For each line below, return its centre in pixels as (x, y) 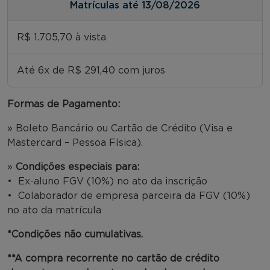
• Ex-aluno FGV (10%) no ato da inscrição (109, 181)
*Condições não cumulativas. (75, 234)
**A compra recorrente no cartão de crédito (113, 258)
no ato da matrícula (54, 210)
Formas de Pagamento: (64, 104)
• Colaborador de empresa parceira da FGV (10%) (129, 196)
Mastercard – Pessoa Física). (75, 143)
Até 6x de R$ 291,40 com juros (91, 70)
